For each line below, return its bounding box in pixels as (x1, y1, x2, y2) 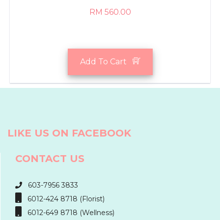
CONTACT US (15, 153, 84, 165)
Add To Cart (80, 57, 133, 66)
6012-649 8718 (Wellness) (22, 208, 115, 217)
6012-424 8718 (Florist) (22, 194, 105, 203)
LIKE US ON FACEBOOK (7, 127, 131, 139)
